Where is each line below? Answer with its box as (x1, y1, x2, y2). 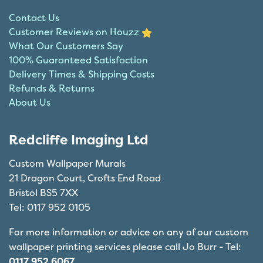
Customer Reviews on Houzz (9, 25, 141, 38)
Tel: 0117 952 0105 (9, 200, 90, 214)
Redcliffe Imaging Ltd (9, 130, 149, 149)
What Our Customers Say (9, 39, 123, 52)
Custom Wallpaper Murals (9, 156, 126, 170)
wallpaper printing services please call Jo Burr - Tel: (9, 240, 241, 254)
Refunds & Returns (9, 81, 95, 95)
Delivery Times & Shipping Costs (9, 67, 154, 80)
